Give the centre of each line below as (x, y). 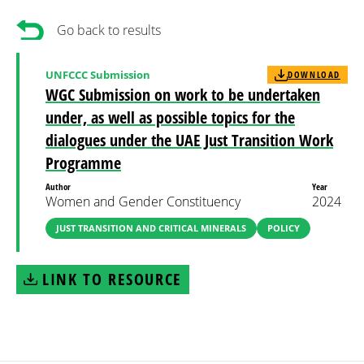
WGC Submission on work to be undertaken (183, 95)
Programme (83, 163)
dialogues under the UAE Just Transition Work (189, 140)
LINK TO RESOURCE (112, 279)
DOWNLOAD (314, 74)
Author (59, 186)
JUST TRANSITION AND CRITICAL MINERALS (151, 228)
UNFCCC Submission (98, 74)
